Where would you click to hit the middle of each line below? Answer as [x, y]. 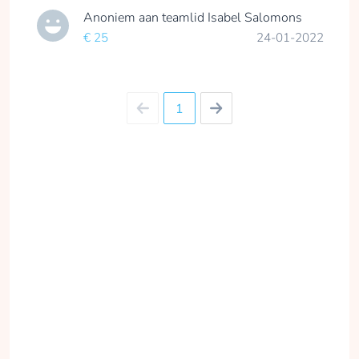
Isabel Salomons [255, 18]
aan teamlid [173, 18]
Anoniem [111, 18]
